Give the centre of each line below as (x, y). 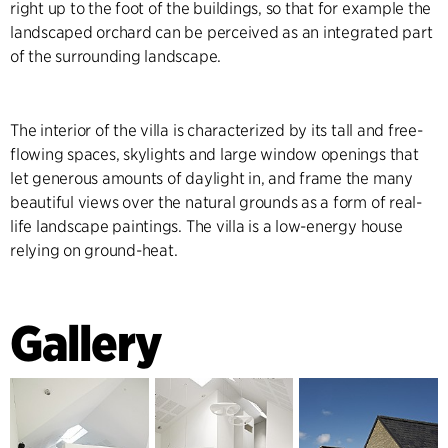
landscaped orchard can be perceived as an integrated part (221, 32)
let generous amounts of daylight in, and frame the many (211, 178)
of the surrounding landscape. (116, 56)
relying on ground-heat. (94, 250)
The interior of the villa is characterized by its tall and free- (216, 130)
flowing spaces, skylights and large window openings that (214, 154)
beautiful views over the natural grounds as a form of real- (216, 202)
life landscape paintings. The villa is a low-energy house (206, 226)
